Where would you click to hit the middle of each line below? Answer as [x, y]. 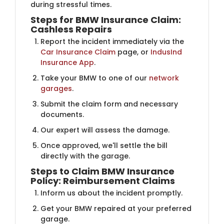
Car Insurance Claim [78, 52]
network [164, 78]
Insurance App [67, 62]
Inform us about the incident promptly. [111, 193]
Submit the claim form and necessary [109, 104]
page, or [133, 52]
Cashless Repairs [71, 29]
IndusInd [166, 52]
